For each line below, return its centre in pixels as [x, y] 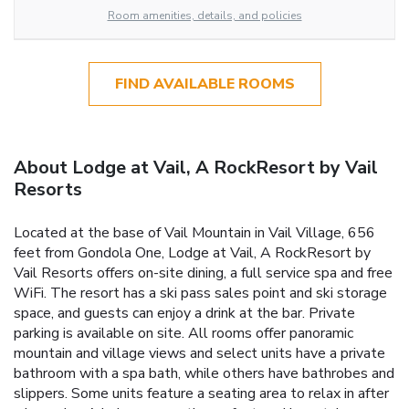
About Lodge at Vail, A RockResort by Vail [196, 167]
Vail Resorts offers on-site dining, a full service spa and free [203, 273]
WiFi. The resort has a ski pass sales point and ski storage [200, 293]
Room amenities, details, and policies [204, 15]
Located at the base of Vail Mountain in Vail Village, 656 [194, 232]
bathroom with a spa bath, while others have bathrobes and [204, 373]
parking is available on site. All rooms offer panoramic [184, 333]
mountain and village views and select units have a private [199, 353]
